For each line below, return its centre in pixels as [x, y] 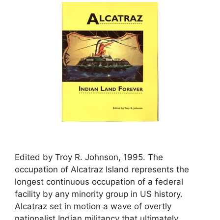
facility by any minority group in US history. [99, 194]
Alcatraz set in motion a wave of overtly [93, 206]
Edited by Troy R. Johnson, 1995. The [89, 157]
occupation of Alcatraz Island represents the [102, 170]
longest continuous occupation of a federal [99, 182]
